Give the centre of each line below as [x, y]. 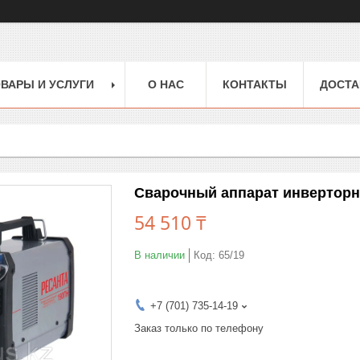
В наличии [160, 255]
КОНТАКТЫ [255, 84]
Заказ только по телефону [199, 328]
